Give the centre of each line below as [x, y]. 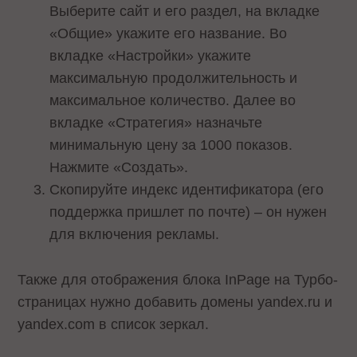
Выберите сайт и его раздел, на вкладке [185, 12]
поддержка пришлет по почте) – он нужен [188, 212]
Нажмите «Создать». [121, 168]
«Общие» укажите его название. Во [169, 34]
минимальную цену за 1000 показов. [171, 145]
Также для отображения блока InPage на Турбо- [178, 279]
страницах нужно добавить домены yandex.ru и [175, 302]
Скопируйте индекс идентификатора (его [187, 190]
